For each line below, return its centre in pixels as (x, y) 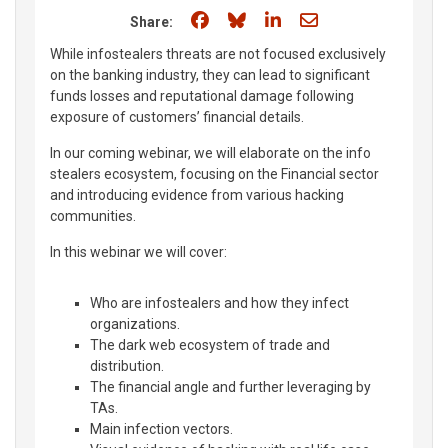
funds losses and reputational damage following (202, 96)
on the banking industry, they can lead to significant (210, 75)
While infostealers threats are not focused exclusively (218, 54)
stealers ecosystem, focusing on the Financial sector (214, 174)
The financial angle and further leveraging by (230, 387)
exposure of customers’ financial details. (177, 117)
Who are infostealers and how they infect (219, 303)
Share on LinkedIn (354, 19)
